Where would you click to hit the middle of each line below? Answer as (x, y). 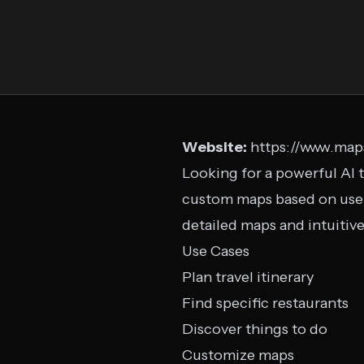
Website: (214, 147)
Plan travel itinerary (248, 277)
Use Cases (216, 251)
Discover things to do (255, 329)
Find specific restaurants (265, 303)
